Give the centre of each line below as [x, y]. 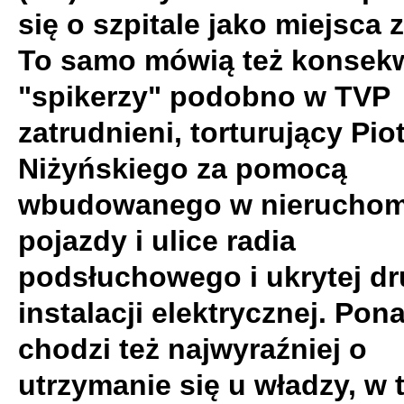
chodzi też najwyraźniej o [193, 349]
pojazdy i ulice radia [157, 241]
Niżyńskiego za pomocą [183, 169]
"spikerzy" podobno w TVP [204, 96]
